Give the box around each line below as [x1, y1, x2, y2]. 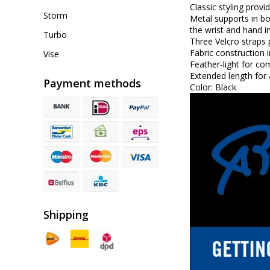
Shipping [43, 207, 89, 222]
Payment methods [43, 76, 141, 90]
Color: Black [190, 81, 236, 93]
